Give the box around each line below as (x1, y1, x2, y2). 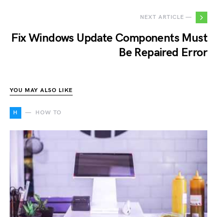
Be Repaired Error (119, 45, 207, 60)
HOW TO (35, 108, 62, 116)
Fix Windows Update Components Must (11, 31, 207, 45)
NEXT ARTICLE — (140, 13, 192, 21)
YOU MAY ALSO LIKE (10, 86, 73, 94)
